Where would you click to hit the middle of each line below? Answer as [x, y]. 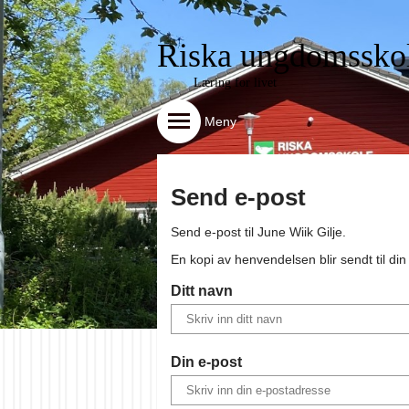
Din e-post [206, 362]
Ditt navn [202, 290]
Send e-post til [214, 232]
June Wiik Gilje [300, 232]
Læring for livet [235, 83]
